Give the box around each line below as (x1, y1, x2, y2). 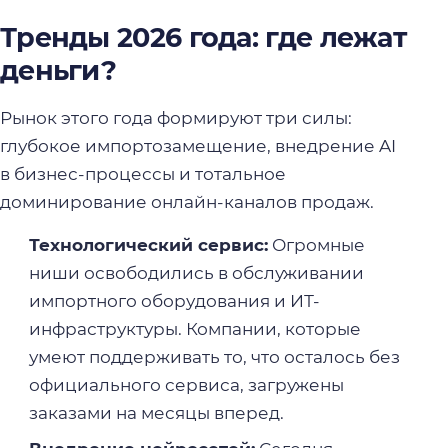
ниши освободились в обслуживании (28, 263, 364, 284)
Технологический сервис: (28, 235, 268, 256)
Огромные (267, 235, 365, 256)
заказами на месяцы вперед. (28, 403, 284, 424)
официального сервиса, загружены (28, 375, 344, 396)
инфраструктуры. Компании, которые (28, 319, 361, 340)
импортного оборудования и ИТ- (28, 291, 320, 312)
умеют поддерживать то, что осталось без (28, 347, 400, 368)
